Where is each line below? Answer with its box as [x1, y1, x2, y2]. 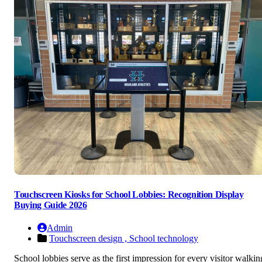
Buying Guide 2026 [14, 200, 87, 211]
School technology [129, 233, 198, 244]
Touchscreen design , [49, 233, 129, 244]
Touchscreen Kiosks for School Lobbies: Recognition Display [14, 189, 244, 200]
